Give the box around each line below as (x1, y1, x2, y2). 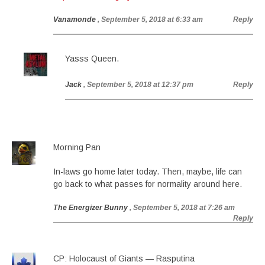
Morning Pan (53, 143, 101, 152)
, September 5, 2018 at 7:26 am (130, 203, 235, 212)
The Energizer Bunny (53, 203, 128, 212)
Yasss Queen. (65, 54, 119, 63)
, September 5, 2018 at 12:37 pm (83, 80, 193, 89)
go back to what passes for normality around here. (53, 179, 242, 189)
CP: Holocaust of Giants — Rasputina (53, 254, 195, 263)
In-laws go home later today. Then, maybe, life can (53, 167, 242, 176)
